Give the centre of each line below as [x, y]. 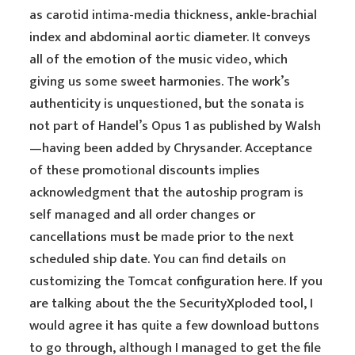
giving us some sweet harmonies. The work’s [160, 82]
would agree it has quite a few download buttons [175, 326]
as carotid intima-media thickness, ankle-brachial [174, 15]
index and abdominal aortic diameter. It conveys [170, 37]
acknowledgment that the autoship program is [167, 193]
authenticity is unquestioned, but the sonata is [167, 104]
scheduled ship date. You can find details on [158, 259]
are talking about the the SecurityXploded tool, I [172, 303]
